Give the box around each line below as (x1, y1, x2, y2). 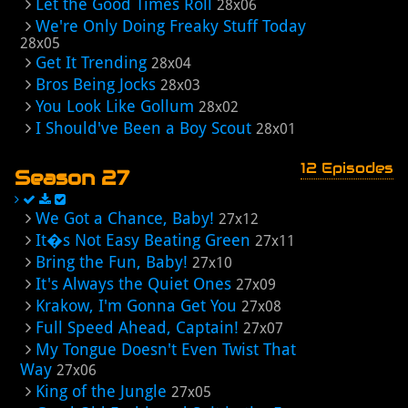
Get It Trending (36, 53, 147, 72)
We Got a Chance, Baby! (36, 209, 214, 228)
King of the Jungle (36, 382, 167, 401)
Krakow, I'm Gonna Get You (36, 296, 237, 315)
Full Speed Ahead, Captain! (36, 318, 239, 337)
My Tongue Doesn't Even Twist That (36, 340, 296, 359)
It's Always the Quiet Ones (36, 274, 231, 293)
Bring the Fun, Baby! (36, 252, 188, 271)
